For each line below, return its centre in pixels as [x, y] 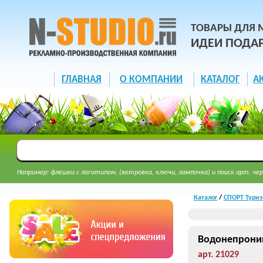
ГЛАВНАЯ [81, 80]
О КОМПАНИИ [151, 80]
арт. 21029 [218, 255]
